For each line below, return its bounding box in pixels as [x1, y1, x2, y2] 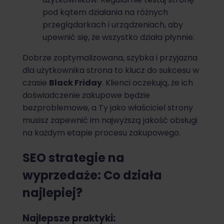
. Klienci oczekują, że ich [102, 76, 193, 88]
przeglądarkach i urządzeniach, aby [42, 18, 183, 30]
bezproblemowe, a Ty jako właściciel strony [22, 101, 193, 113]
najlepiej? [22, 184, 82, 201]
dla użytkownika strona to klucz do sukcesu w [22, 64, 199, 76]
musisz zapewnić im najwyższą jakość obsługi [22, 114, 197, 126]
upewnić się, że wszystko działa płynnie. [42, 31, 194, 43]
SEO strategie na [22, 149, 124, 166]
